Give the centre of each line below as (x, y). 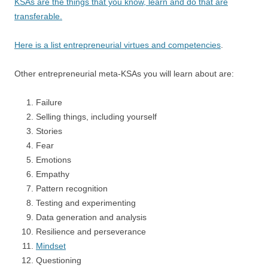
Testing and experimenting (86, 203)
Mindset (51, 246)
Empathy (53, 174)
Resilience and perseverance (91, 232)
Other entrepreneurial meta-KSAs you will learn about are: (124, 74)
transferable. (38, 16)
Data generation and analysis (91, 217)
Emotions (54, 160)
